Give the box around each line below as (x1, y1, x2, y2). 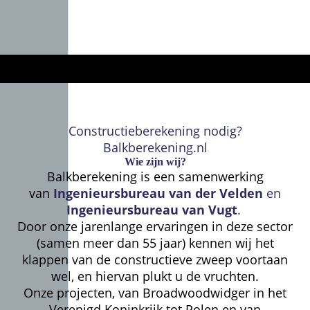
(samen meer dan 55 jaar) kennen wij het (36, 235, 274, 251)
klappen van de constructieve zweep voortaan (22, 251, 288, 268)
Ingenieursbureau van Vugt (66, 201, 237, 218)
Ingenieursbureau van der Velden (53, 185, 263, 201)
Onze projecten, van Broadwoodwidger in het (24, 284, 286, 301)
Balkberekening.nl (102, 139, 208, 156)
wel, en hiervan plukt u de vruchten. (51, 268, 259, 284)
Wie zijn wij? (124, 156, 186, 167)
